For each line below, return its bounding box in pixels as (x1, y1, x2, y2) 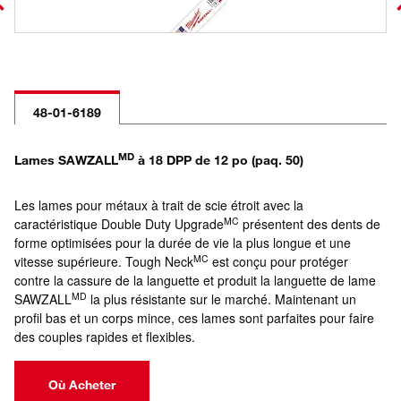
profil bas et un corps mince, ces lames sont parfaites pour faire (14, 309, 374, 327)
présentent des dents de (239, 215, 380, 233)
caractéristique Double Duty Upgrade (14, 215, 224, 233)
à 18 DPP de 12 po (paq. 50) (134, 152, 303, 167)
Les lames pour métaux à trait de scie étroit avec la (14, 196, 303, 214)
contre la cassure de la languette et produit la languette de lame (14, 271, 376, 289)
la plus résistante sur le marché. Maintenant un (87, 290, 356, 308)
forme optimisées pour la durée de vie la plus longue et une (14, 234, 351, 252)
